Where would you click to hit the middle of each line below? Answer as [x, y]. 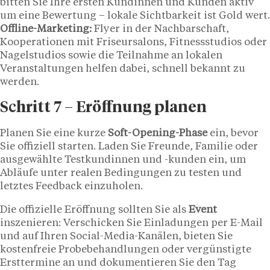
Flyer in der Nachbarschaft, [160, 29]
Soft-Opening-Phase [159, 134]
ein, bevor [234, 134]
